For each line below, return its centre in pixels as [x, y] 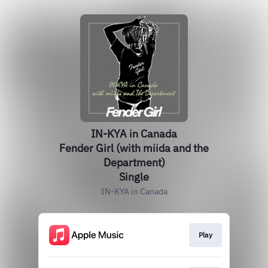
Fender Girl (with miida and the [134, 148]
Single [134, 177]
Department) [134, 162]
